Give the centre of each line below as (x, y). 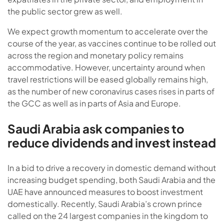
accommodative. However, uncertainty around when (106, 67)
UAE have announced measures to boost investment (105, 191)
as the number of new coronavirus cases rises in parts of (111, 91)
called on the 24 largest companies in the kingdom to (108, 215)
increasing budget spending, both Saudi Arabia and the (111, 179)
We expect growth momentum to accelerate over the (108, 31)
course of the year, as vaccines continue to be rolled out (112, 43)
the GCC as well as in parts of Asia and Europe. (94, 103)
